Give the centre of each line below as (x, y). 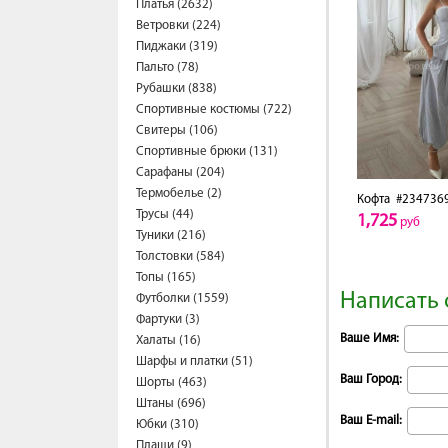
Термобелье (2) (179, 193)
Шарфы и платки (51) (194, 361)
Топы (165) (166, 277)
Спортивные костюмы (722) (214, 109)
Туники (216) (171, 235)
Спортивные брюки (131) (207, 151)
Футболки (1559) (182, 298)
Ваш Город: (371, 379)
